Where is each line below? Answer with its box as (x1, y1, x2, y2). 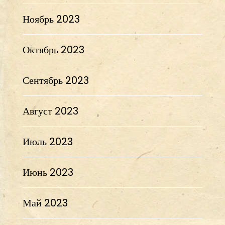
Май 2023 (22, 195, 68, 210)
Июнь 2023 (22, 165, 73, 179)
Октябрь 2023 (22, 42, 84, 57)
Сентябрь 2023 (22, 73, 89, 87)
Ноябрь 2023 (22, 12, 80, 26)
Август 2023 (22, 103, 78, 118)
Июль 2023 (22, 134, 73, 149)
